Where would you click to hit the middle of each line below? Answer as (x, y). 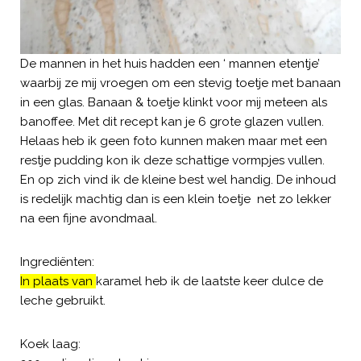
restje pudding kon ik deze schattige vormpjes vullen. (172, 160)
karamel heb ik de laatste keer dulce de (210, 281)
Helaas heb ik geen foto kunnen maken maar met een (174, 141)
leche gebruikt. (63, 300)
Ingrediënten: (57, 261)
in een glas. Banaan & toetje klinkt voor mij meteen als (174, 102)
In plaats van (58, 281)
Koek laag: (50, 344)
